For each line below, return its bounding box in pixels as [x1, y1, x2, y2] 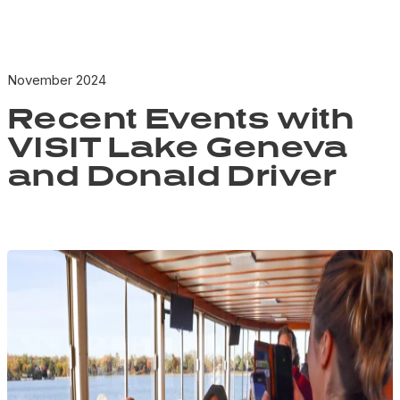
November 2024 [7, 71, 106, 89]
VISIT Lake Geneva [7, 129, 348, 164]
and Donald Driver [7, 157, 337, 193]
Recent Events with [7, 100, 354, 136]
